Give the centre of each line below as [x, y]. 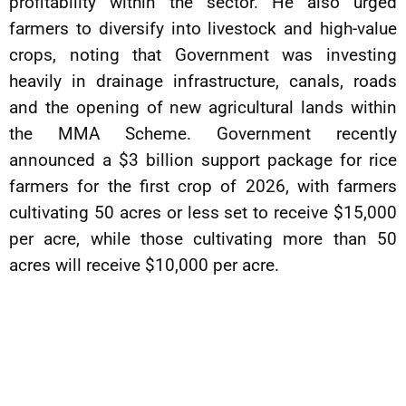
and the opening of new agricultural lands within [203, 107]
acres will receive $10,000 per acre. [144, 265]
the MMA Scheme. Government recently [203, 134]
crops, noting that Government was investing [203, 55]
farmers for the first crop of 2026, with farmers [203, 186]
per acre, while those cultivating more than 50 [203, 239]
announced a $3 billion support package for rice [203, 160]
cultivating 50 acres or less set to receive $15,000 [203, 213]
